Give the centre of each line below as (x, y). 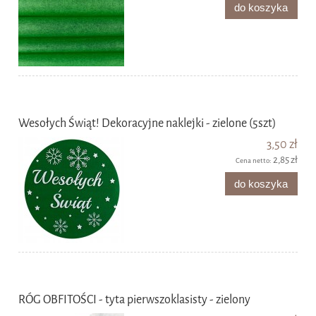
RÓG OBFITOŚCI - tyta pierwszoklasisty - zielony (134, 299)
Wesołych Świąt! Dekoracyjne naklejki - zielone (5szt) (147, 123)
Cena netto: (254, 160)
